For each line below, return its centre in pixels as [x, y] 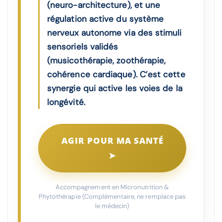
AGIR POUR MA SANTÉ [112, 141]
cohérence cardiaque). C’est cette [116, 75]
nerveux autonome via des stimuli [114, 33]
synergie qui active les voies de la [115, 88]
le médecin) [112, 206]
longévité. [66, 102]
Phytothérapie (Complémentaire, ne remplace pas [112, 197]
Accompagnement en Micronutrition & [112, 187]
